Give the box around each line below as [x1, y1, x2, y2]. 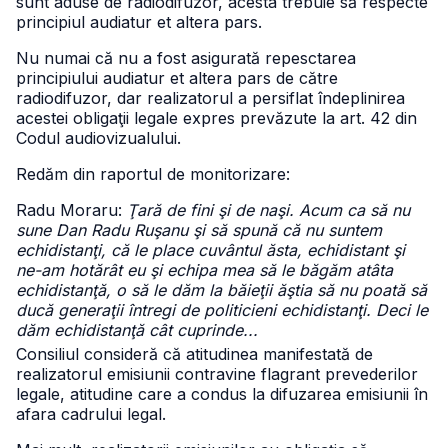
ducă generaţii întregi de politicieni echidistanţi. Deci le [16, 300, 428, 320]
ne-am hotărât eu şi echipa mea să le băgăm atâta [16, 260, 393, 280]
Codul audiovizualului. [16, 128, 181, 148]
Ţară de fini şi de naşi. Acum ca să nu [127, 200, 410, 220]
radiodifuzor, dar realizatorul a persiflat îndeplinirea [16, 88, 405, 108]
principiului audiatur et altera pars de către [16, 68, 338, 88]
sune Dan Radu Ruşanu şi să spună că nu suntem [16, 220, 382, 240]
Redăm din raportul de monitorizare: [16, 164, 290, 184]
